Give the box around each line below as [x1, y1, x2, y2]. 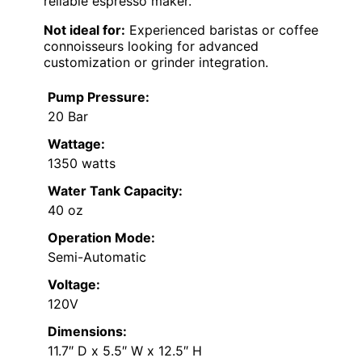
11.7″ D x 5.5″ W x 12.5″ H [48, 343, 202, 360]
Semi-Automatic [48, 249, 146, 266]
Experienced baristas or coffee [125, 22, 318, 39]
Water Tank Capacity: [48, 183, 183, 200]
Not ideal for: [44, 22, 125, 39]
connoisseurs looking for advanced [44, 38, 259, 55]
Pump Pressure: [48, 89, 149, 106]
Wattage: [48, 136, 105, 153]
